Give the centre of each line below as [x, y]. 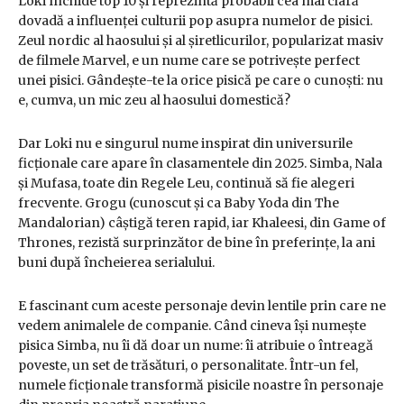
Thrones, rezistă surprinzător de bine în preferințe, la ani [197, 243]
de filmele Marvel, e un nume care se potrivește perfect [189, 61]
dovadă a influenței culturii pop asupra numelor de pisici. [195, 21]
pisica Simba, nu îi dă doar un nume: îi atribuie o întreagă [196, 346]
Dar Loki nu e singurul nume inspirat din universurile [185, 144]
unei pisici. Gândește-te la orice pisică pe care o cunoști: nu [201, 81]
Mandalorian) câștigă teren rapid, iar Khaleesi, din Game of [202, 223]
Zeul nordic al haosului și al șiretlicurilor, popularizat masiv [201, 41]
